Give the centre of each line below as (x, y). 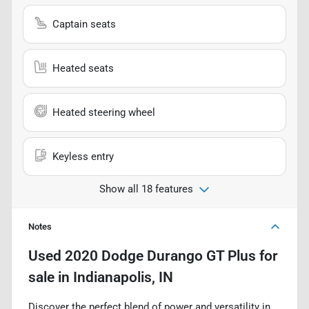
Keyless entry (83, 156)
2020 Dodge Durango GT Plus (160, 256)
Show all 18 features (146, 189)
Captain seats (84, 24)
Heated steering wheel (104, 112)
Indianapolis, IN (123, 277)
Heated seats (83, 68)
